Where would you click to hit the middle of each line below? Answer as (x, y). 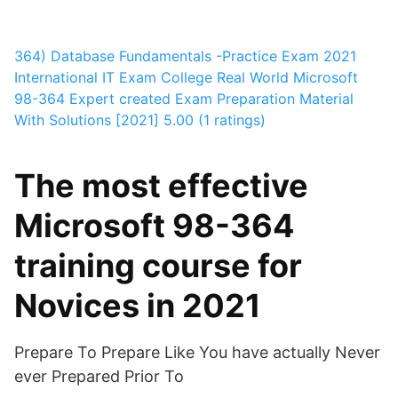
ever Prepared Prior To (99, 376)
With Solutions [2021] (87, 120)
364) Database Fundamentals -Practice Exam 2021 (185, 56)
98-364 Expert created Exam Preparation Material (184, 99)
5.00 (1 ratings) (215, 120)
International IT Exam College (113, 77)
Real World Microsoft (287, 77)
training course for (158, 266)
